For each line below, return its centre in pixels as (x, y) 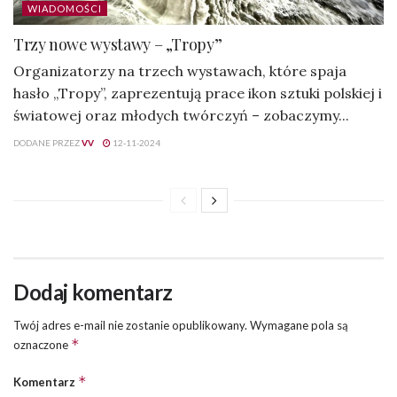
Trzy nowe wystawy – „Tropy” (118, 45)
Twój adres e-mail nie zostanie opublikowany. (130, 326)
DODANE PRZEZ (47, 143)
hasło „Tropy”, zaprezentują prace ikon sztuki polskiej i (198, 93)
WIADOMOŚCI (65, 9)
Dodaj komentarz (93, 292)
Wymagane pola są (299, 326)
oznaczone (42, 345)
